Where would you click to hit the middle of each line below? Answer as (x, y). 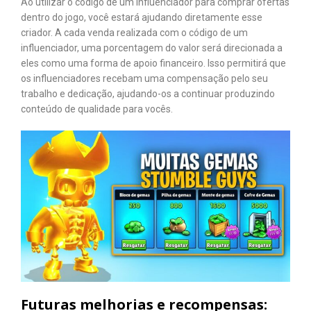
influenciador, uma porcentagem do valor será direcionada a (152, 48)
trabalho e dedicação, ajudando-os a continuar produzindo (148, 94)
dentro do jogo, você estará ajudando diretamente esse (142, 18)
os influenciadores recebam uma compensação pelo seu (144, 79)
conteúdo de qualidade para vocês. (97, 109)
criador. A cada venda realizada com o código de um (134, 33)
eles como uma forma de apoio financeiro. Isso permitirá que (153, 64)
